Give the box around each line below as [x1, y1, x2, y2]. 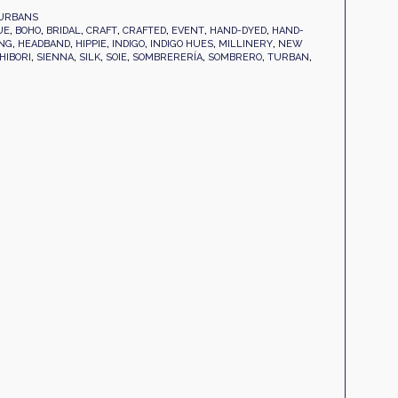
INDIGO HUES [149, 38, 213, 50]
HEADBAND [17, 38, 70, 50]
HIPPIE [75, 38, 107, 50]
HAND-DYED [209, 25, 267, 36]
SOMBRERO [207, 52, 262, 63]
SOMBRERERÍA [131, 52, 203, 63]
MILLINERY [218, 38, 273, 50]
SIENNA [36, 52, 74, 63]
